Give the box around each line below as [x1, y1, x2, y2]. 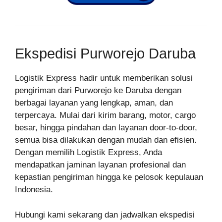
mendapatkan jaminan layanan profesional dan [15, 160, 186, 170]
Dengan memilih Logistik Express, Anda [15, 148, 162, 158]
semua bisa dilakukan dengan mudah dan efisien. [15, 135, 197, 145]
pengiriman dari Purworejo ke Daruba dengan [15, 86, 181, 96]
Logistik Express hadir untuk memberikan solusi [15, 73, 193, 83]
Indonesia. [15, 185, 53, 195]
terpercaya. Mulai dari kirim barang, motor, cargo [15, 111, 196, 120]
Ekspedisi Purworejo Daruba [15, 46, 196, 62]
